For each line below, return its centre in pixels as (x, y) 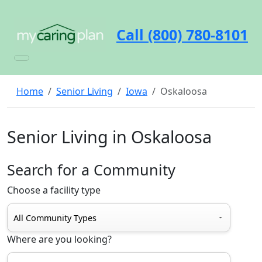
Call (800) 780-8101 (182, 34)
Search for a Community (91, 170)
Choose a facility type (54, 190)
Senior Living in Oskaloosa (109, 137)
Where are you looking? (59, 239)
